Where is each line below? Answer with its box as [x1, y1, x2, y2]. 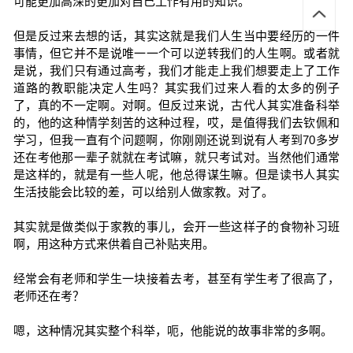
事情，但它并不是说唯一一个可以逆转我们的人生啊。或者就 [13, 46, 340, 60]
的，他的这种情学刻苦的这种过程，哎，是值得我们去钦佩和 [13, 116, 340, 129]
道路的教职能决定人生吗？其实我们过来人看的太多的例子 [13, 81, 340, 95]
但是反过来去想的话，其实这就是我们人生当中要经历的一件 [13, 29, 340, 43]
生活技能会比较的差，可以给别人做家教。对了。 [13, 185, 273, 199]
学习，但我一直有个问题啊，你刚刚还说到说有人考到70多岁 [13, 133, 340, 147]
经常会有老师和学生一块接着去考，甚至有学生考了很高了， [13, 272, 340, 285]
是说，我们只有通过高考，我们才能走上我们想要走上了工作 [13, 64, 340, 77]
